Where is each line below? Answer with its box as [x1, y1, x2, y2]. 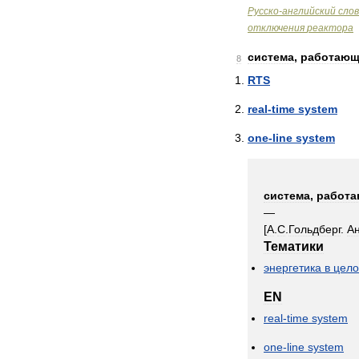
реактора [307, 22, 353, 34]
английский [282, 6, 336, 17]
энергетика [264, 261, 321, 274]
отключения [248, 22, 305, 34]
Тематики [264, 240, 324, 253]
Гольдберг [288, 223, 341, 236]
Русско [248, 6, 279, 17]
